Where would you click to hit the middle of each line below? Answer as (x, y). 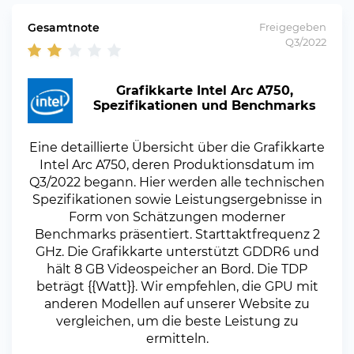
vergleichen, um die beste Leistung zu (177, 321)
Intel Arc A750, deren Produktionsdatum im (177, 165)
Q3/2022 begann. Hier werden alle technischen (177, 182)
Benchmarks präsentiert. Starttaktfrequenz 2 (177, 234)
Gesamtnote (64, 28)
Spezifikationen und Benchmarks (204, 105)
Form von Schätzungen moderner (177, 217)
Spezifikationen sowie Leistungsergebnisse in (177, 200)
